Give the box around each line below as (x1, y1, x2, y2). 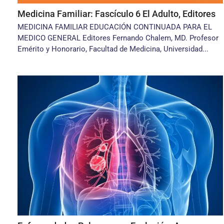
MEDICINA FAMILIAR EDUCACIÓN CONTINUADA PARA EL (17, 22, 212, 31)
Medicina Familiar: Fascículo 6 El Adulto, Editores (17, 8, 215, 19)
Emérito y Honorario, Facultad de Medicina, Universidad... (17, 44, 208, 53)
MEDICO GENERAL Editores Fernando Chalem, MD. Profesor (17, 33, 218, 42)
